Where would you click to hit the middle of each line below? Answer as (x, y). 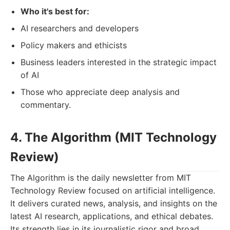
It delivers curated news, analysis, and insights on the (114, 203)
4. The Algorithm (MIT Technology (113, 137)
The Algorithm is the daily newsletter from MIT (101, 178)
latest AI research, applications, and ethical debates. (112, 216)
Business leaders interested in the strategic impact (119, 62)
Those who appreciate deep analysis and (100, 92)
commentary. (46, 105)
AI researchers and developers (80, 28)
